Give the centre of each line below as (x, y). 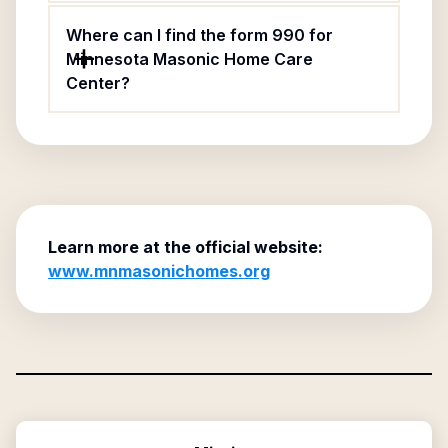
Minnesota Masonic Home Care (189, 59)
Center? (98, 83)
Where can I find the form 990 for (199, 35)
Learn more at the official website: (185, 247)
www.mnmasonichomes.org (159, 271)
